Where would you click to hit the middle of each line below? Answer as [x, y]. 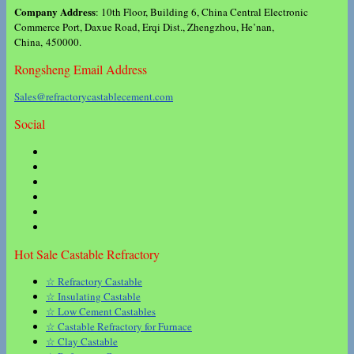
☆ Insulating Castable [93, 297]
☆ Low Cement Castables [101, 312]
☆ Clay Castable [82, 342]
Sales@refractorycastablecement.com [94, 97]
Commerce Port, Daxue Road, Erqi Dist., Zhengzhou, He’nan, [144, 26]
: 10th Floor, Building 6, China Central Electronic [202, 11]
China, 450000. [48, 41]
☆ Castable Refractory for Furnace [119, 327]
